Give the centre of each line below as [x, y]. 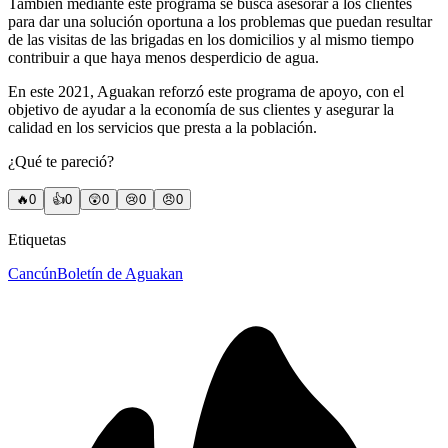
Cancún [32, 274]
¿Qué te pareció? [61, 162]
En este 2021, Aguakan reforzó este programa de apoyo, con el [206, 92]
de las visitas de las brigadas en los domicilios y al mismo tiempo [211, 40]
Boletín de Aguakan [120, 274]
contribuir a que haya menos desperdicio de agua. [163, 58]
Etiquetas [37, 240]
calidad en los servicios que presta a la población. [162, 128]
